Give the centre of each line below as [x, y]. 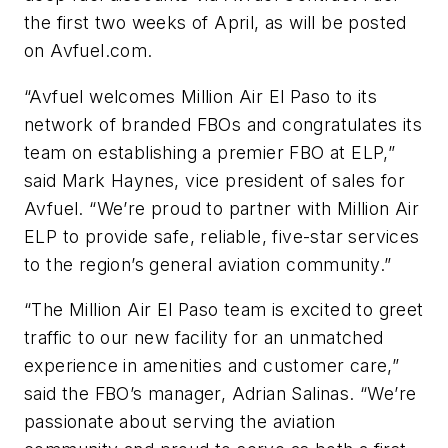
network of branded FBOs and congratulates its [223, 124]
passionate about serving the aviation [180, 422]
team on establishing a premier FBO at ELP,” [210, 152]
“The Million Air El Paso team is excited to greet [224, 310]
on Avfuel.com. [88, 51]
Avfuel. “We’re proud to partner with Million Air [222, 208]
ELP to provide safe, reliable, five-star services [222, 236]
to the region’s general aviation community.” [208, 264]
